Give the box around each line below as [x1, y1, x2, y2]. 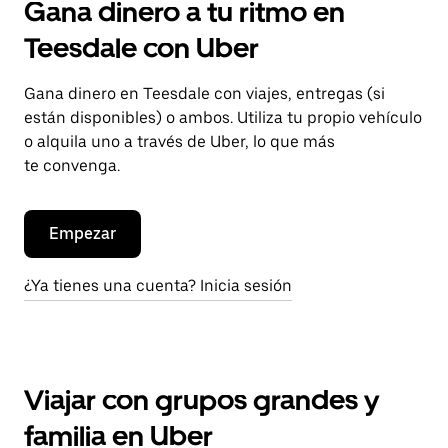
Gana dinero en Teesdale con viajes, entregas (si [24, 84, 385, 103]
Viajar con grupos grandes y [24, 383, 379, 417]
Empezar [49, 224, 116, 243]
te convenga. [24, 156, 120, 175]
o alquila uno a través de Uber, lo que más [24, 132, 335, 151]
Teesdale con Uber [24, 31, 259, 65]
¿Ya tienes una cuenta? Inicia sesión [24, 276, 292, 295]
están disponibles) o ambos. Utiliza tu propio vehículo [24, 108, 422, 127]
